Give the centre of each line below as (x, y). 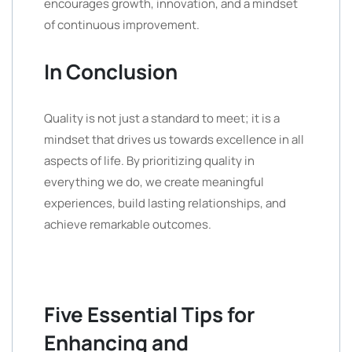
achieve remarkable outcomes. (128, 224)
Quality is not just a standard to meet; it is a (162, 118)
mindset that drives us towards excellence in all (174, 139)
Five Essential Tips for (149, 314)
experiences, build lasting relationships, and (165, 203)
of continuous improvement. (122, 25)
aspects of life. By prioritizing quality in (149, 161)
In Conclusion (111, 71)
